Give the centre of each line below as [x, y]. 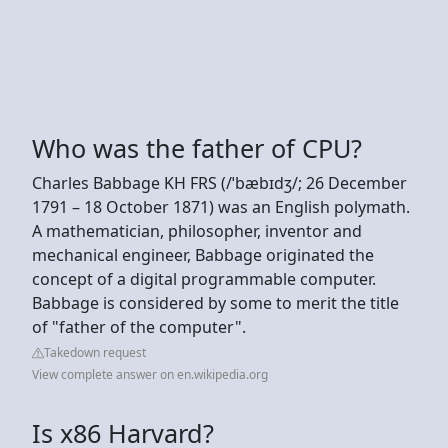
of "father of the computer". [139, 326]
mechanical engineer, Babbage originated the [203, 254]
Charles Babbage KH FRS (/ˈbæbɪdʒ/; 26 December [219, 182]
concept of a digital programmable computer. [204, 278]
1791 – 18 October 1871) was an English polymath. [221, 206]
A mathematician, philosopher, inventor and [197, 230]
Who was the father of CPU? [197, 147]
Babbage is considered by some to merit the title [215, 302]
